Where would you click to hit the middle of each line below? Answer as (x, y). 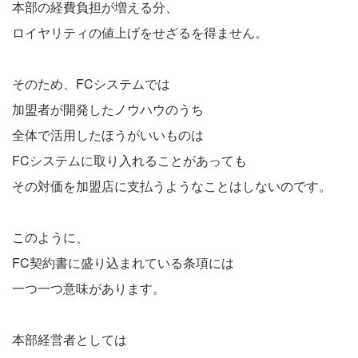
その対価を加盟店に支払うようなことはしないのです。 (172, 185)
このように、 (50, 237)
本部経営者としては (70, 339)
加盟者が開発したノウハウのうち (108, 109)
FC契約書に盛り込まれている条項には (123, 262)
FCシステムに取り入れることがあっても (129, 160)
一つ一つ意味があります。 (89, 288)
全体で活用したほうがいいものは (108, 134)
